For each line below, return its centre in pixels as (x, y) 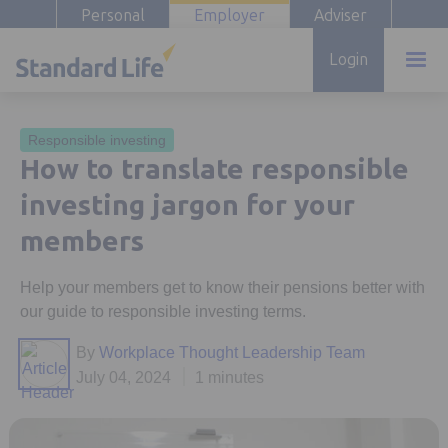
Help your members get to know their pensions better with (222, 287)
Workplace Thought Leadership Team (230, 352)
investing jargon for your (187, 205)
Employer (229, 15)
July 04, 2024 (123, 377)
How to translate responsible (214, 169)
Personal (113, 15)
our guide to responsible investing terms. (163, 311)
